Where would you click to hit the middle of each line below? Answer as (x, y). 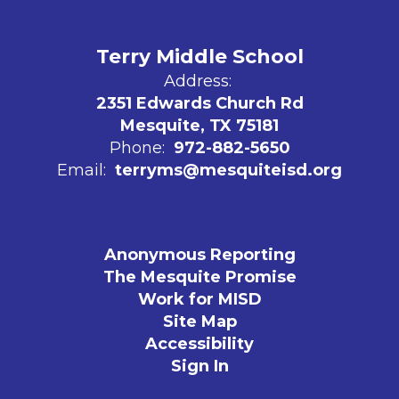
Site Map (199, 322)
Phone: (137, 148)
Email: (81, 170)
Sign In (199, 366)
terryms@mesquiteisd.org (228, 170)
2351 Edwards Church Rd (199, 103)
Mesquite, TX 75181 (199, 126)
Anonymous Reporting (199, 255)
